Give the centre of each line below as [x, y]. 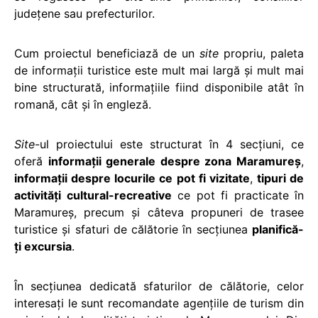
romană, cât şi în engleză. [83, 104]
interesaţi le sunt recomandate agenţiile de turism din [159, 303]
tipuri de [280, 178]
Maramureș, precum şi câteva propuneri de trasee [159, 212]
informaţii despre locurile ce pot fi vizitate [132, 178]
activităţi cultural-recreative [93, 195]
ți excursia [43, 246]
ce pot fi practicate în [237, 195]
